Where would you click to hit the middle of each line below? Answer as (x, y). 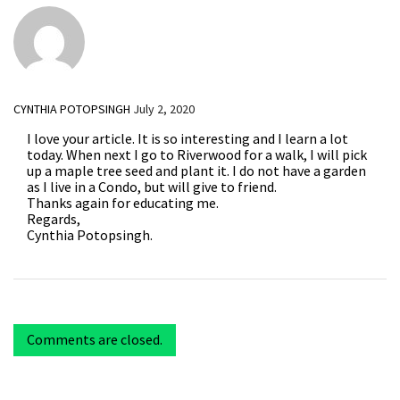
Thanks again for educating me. (123, 202)
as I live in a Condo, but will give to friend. (152, 186)
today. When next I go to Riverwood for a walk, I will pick (197, 154)
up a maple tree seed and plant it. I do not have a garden (196, 170)
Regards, (54, 218)
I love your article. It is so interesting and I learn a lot (187, 138)
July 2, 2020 (164, 108)
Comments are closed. (95, 339)
